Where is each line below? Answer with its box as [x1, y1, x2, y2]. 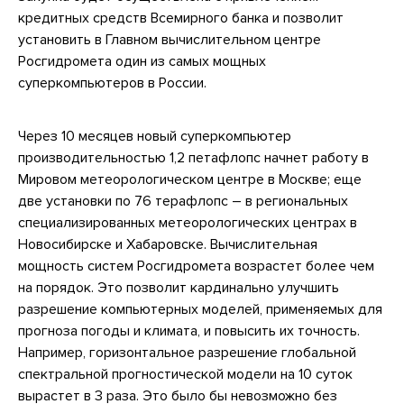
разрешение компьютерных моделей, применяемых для [18, 299, 382, 318]
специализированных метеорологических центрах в [18, 213, 357, 232]
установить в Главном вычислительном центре [18, 30, 321, 49]
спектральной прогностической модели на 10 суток [18, 364, 353, 383]
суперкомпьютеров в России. [18, 73, 207, 92]
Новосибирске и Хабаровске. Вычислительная [18, 234, 317, 253]
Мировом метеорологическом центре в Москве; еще [18, 170, 362, 188]
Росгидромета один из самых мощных [18, 51, 266, 70]
